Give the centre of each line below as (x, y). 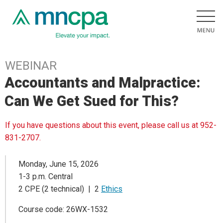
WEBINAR (31, 66)
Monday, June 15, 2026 (58, 164)
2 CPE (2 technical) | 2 (60, 189)
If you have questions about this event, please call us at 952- (111, 125)
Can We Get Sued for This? (92, 101)
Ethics (112, 189)
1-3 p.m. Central (46, 176)
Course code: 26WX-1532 (63, 209)
